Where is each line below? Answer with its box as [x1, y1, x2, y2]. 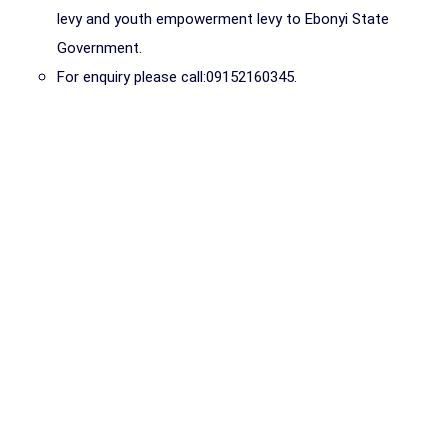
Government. [57, 39, 142, 57]
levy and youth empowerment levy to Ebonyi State [57, 10, 389, 28]
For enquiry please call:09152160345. [57, 68, 297, 86]
